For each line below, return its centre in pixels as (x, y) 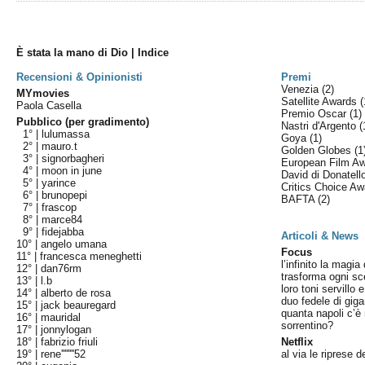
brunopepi (65, 195)
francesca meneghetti (91, 256)
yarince (59, 183)
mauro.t (60, 146)
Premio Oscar (316, 114)
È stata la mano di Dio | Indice (93, 53)
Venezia (302, 89)
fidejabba (63, 232)
